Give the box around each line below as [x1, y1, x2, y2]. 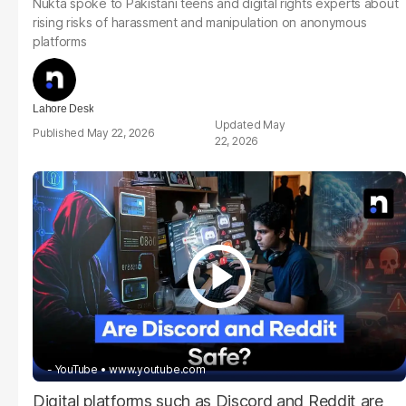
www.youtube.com [109, 362, 206, 376]
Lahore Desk [33, 102, 94, 115]
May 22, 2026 [86, 126, 155, 140]
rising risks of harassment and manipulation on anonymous [33, 14, 367, 30]
